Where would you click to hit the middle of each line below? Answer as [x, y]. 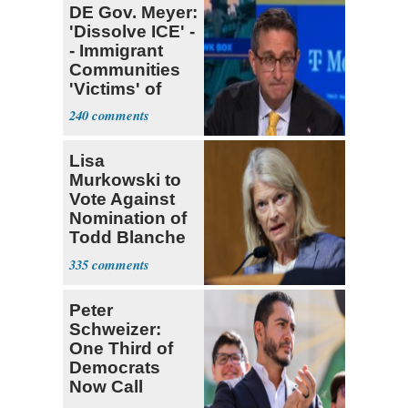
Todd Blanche [127, 238]
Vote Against [122, 199]
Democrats [115, 368]
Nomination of [128, 219]
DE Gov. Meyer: [133, 12]
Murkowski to [125, 180]
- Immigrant [116, 50]
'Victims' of [115, 88]
